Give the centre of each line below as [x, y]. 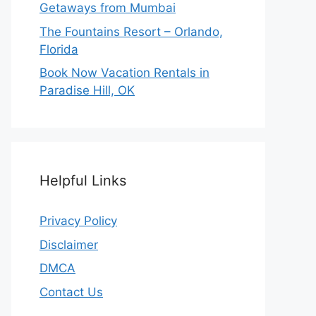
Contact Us [71, 292]
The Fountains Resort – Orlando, [131, 31]
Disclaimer [69, 244]
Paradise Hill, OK [87, 91]
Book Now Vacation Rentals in [124, 73]
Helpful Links [83, 181]
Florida [59, 49]
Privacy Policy [78, 221]
